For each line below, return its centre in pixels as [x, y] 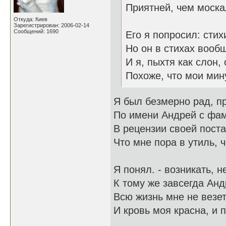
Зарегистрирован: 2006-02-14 [51, 25]
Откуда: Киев [31, 19]
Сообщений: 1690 [36, 31]
